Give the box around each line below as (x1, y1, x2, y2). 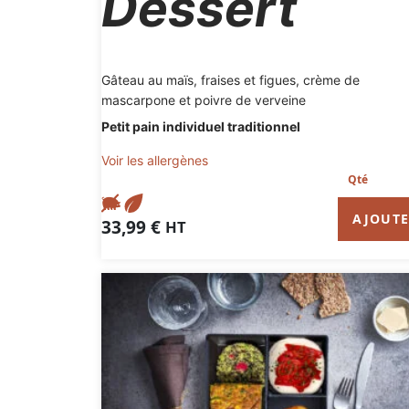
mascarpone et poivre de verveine (101, 91, 306, 108)
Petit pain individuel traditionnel (101, 118, 300, 134)
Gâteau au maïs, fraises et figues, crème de (101, 71, 360, 88)
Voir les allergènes (101, 152, 208, 168)
